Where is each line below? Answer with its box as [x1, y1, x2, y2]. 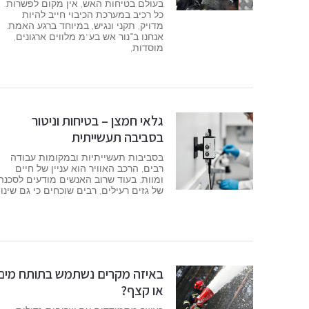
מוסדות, [130, 41, 164, 54]
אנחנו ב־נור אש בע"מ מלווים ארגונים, [14, 30, 164, 43]
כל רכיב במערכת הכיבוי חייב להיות [22, 8, 164, 21]
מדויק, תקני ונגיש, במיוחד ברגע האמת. [6, 19, 164, 32]
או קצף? [121, 281, 164, 300]
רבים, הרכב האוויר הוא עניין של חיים [15, 161, 164, 175]
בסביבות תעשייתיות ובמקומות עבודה [10, 150, 164, 163]
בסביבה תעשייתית [72, 128, 164, 146]
